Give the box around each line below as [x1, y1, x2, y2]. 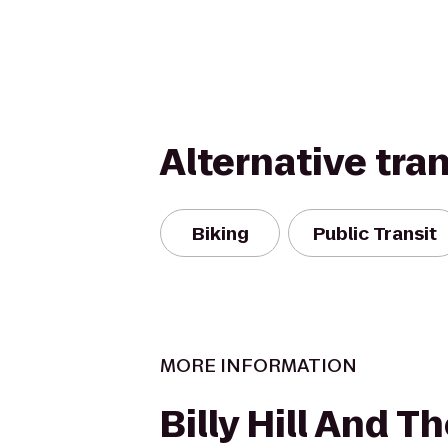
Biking [191, 220, 249, 246]
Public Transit [313, 220, 437, 246]
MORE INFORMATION [160, 353, 357, 378]
